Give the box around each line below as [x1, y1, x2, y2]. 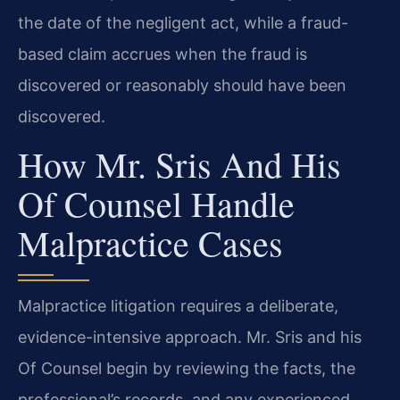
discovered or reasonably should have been [18, 75, 346, 95]
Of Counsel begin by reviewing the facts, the [18, 358, 355, 378]
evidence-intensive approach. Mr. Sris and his [18, 327, 362, 346]
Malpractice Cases [18, 218, 283, 266]
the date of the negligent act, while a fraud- [18, 12, 348, 32]
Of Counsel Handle [18, 179, 295, 227]
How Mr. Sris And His [18, 139, 341, 187]
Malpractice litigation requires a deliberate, [18, 296, 338, 315]
